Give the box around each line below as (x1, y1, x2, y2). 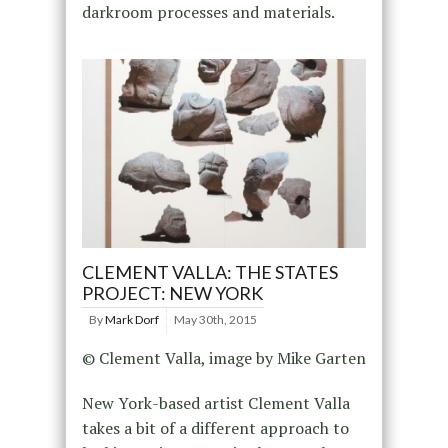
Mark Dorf (104, 312, 159, 328)
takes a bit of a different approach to (81, 417, 349, 440)
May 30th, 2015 (173, 312, 257, 328)
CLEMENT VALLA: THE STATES (81, 261, 338, 284)
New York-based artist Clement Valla (81, 392, 350, 415)
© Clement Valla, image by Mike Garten (81, 347, 366, 370)
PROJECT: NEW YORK (81, 282, 263, 305)
